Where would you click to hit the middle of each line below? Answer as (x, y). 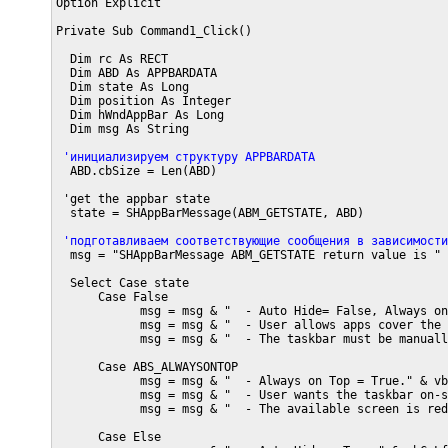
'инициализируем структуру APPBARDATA (185, 157)
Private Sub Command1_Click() (153, 31)
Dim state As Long (122, 87)
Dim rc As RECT (111, 59)
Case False (111, 297)
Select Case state (122, 283)
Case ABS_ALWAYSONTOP (146, 367)
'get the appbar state (139, 199)
